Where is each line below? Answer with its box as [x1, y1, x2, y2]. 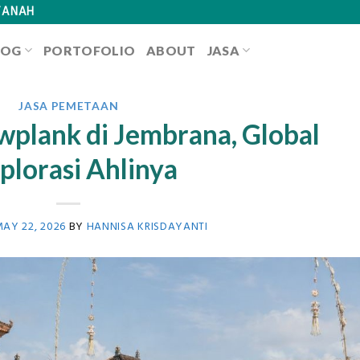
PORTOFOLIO [43, 42, 136, 58]
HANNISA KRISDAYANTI [86, 219, 208, 235]
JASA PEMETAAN [18, 99, 119, 112]
